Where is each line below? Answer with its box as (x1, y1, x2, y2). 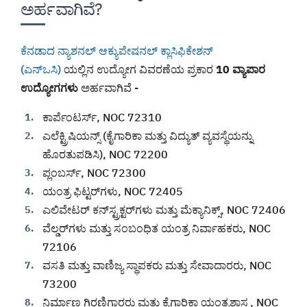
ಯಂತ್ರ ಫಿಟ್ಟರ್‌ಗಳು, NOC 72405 (42, 184, 183, 199)
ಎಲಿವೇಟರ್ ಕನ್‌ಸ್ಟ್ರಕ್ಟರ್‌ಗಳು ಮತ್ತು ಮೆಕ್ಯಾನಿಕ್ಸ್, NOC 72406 (42, 203, 286, 217)
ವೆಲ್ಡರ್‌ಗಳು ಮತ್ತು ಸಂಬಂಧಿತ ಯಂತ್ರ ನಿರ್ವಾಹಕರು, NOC (42, 221, 271, 236)
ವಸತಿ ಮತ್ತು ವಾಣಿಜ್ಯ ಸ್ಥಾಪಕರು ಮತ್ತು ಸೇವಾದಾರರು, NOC (42, 258, 271, 273)
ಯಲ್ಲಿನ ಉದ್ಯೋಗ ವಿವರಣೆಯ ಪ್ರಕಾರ (61, 62, 216, 77)
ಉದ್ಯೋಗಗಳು (21, 81, 78, 95)
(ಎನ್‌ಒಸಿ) (21, 62, 61, 77)
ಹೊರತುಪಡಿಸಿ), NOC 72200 (42, 147, 168, 162)
